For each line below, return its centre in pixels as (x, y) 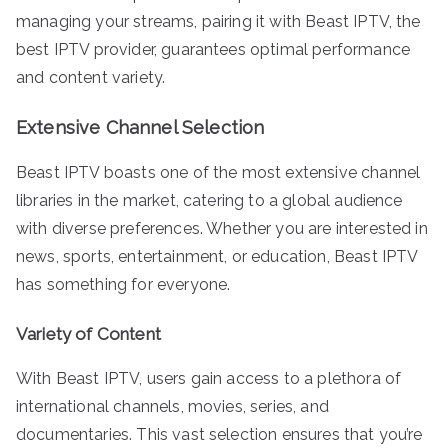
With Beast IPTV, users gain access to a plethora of (209, 378)
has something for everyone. (123, 284)
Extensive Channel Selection (140, 127)
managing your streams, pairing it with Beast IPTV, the (218, 21)
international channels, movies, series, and (172, 406)
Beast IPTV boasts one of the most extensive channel (218, 172)
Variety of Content (88, 333)
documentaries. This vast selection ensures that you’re (219, 434)
